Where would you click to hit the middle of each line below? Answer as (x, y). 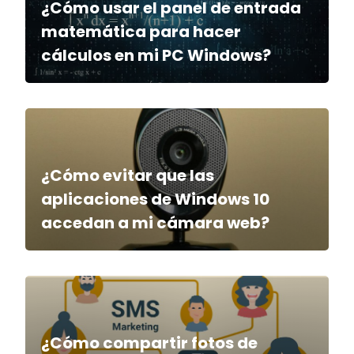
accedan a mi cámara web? (155, 223)
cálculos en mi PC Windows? (156, 56)
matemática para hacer (141, 32)
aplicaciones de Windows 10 (155, 200)
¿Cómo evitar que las (128, 176)
